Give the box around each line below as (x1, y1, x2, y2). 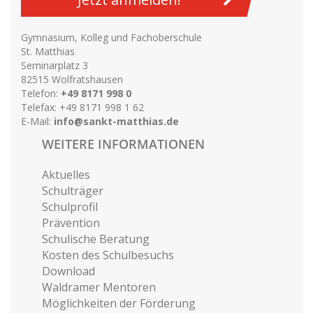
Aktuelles (42, 167, 90, 183)
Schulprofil (42, 199, 98, 215)
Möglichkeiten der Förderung (42, 296, 196, 312)
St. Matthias (21, 45, 75, 59)
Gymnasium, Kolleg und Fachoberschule (21, 31, 202, 45)
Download (42, 263, 95, 279)
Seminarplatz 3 (21, 59, 88, 73)
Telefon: (21, 87, 61, 101)
